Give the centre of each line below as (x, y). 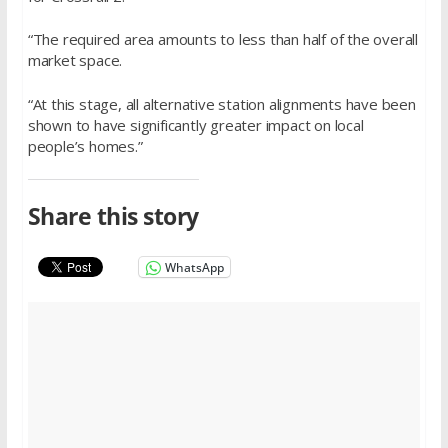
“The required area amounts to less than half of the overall (222, 39)
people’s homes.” (85, 145)
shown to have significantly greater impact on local (195, 124)
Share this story (113, 216)
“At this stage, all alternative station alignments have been (221, 103)
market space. (75, 60)
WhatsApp (194, 267)
